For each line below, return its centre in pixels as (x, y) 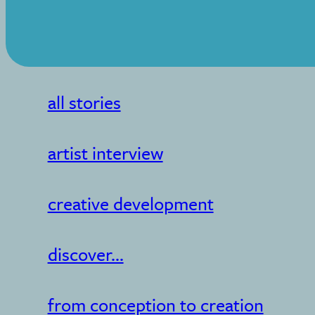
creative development (130, 203)
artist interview (105, 153)
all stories (84, 102)
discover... (85, 254)
